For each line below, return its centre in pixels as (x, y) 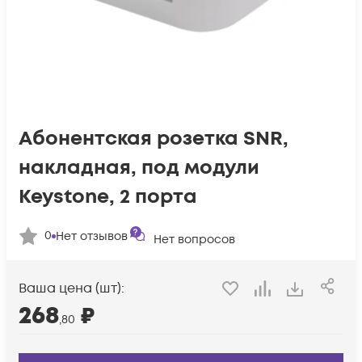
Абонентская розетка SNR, (154, 139)
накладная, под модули (139, 168)
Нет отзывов (92, 236)
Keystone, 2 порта (108, 197)
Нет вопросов (194, 240)
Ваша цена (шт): (72, 289)
